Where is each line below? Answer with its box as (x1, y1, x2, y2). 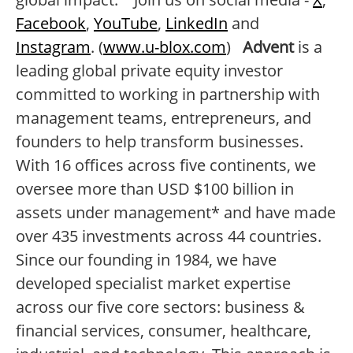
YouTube (94, 13, 158, 34)
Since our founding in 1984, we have (16, 249, 277, 270)
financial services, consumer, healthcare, (16, 320, 311, 341)
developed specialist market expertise (16, 273, 291, 294)
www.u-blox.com (103, 36, 226, 58)
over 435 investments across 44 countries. (16, 225, 321, 247)
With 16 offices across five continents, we (16, 154, 316, 176)
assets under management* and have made (16, 202, 336, 223)
